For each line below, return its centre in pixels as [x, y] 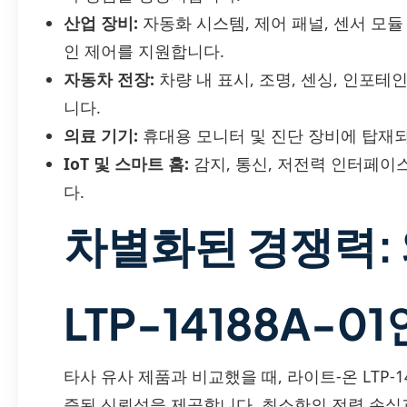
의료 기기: [101, 136]
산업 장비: [101, 23]
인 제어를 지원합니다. [144, 51]
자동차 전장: [109, 79]
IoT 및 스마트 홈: [126, 164]
